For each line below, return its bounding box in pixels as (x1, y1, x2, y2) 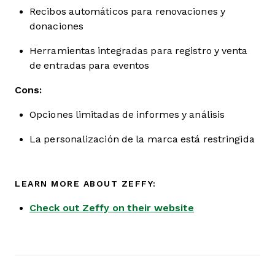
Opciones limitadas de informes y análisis (29, 109, 225, 120)
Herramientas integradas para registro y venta (29, 45, 248, 56)
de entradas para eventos (29, 60, 150, 71)
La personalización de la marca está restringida (29, 134, 255, 144)
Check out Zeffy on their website (29, 203, 195, 213)
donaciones (29, 21, 83, 31)
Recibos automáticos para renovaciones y (29, 6, 225, 17)
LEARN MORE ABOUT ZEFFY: (15, 179, 157, 188)
